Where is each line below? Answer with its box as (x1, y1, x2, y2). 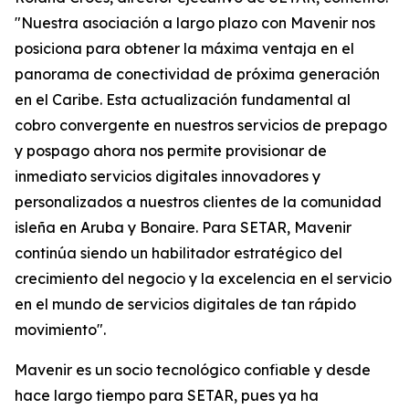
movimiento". (15, 320, 106, 339)
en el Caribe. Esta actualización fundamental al (15, 90, 351, 109)
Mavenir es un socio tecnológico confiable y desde (15, 361, 371, 379)
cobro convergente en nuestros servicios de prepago (15, 116, 387, 134)
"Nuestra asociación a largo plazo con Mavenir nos (15, 14, 375, 32)
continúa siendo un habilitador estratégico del (15, 244, 342, 262)
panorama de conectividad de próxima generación (15, 65, 380, 83)
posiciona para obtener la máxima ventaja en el (15, 39, 354, 58)
